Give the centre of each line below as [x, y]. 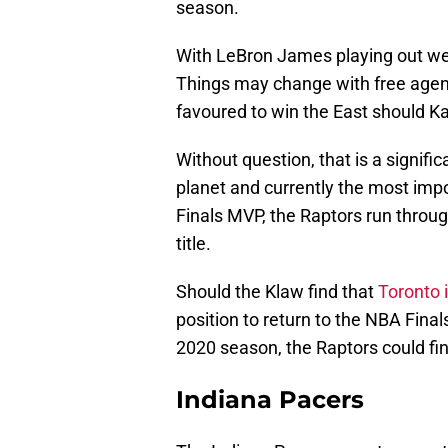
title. [193, 244]
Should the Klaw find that [277, 292]
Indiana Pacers [270, 400]
